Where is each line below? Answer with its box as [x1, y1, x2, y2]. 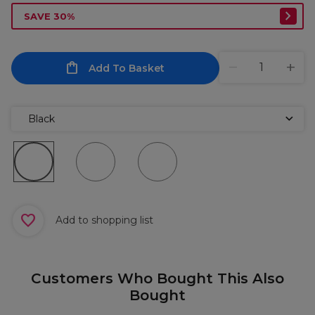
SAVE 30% [24, 11, 75, 22]
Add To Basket [88, 62, 165, 75]
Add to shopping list [53, 213, 153, 226]
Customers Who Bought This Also [31, 270, 284, 287]
